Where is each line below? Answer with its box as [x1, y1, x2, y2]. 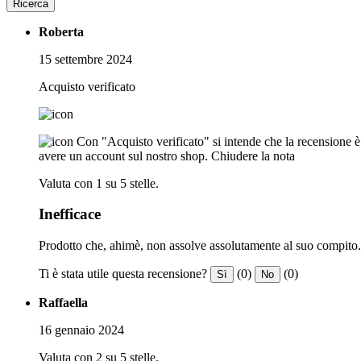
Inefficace [39, 205, 101, 223]
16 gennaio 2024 [39, 322, 124, 337]
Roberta [39, 24, 84, 39]
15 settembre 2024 [39, 52, 132, 66]
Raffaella [39, 295, 88, 309]
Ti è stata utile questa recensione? [39, 266, 207, 280]
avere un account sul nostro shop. [39, 148, 208, 163]
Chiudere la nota [211, 148, 295, 163]
